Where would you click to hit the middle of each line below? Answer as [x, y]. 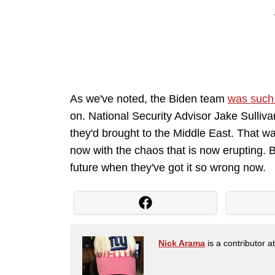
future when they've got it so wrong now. [169, 168]
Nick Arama [182, 243]
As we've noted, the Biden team [149, 99]
